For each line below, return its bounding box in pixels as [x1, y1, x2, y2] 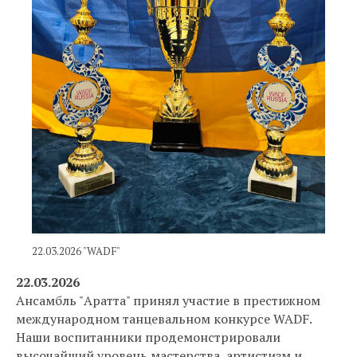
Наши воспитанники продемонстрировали [16, 328, 280, 346]
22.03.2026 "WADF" [32, 243, 120, 258]
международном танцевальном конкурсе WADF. [16, 309, 312, 328]
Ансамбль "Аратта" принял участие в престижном [16, 291, 320, 309]
